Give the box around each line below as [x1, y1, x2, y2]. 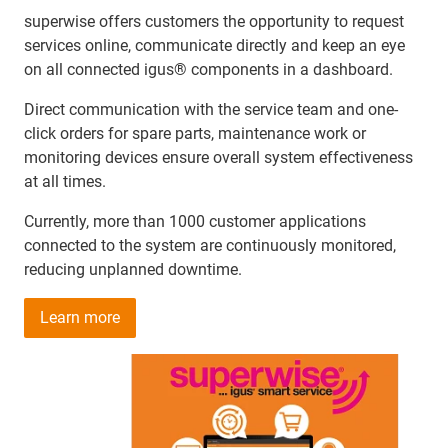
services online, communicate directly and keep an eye [24, 35, 405, 55]
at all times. [24, 171, 106, 191]
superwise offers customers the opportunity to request [24, 11, 404, 31]
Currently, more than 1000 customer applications [24, 211, 366, 231]
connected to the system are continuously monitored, [24, 235, 396, 255]
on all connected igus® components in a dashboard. [24, 59, 393, 79]
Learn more [40, 307, 120, 327]
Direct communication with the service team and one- [24, 99, 398, 119]
